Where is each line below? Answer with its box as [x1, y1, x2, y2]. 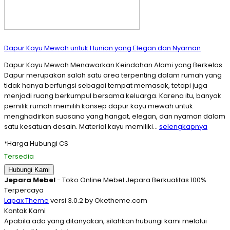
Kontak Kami [4, 206, 46, 216]
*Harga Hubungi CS [4, 139, 68, 149]
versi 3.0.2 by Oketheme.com [49, 196, 147, 206]
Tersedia [4, 151, 34, 162]
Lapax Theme [4, 196, 49, 206]
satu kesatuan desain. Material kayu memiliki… [4, 122, 159, 132]
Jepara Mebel [4, 175, 55, 185]
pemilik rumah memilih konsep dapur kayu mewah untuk [4, 101, 193, 111]
